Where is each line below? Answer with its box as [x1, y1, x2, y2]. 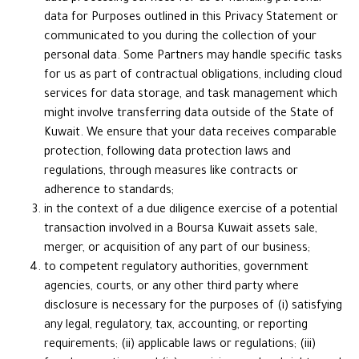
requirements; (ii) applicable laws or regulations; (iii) [44, 339, 316, 352]
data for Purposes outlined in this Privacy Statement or [44, 12, 338, 25]
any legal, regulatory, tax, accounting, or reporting [44, 320, 308, 333]
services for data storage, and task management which [44, 89, 337, 102]
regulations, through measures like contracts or [44, 166, 298, 179]
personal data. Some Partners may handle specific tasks [44, 50, 342, 63]
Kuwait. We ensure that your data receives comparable [44, 127, 337, 140]
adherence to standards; [44, 185, 174, 198]
